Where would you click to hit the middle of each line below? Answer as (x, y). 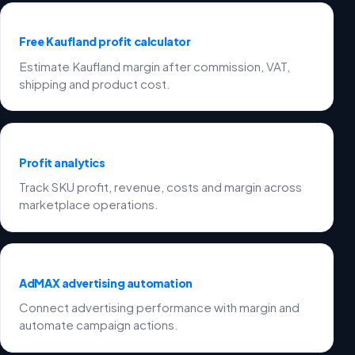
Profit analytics (62, 162)
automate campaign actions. (99, 325)
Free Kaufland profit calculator (105, 42)
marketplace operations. (89, 204)
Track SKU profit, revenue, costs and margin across (161, 186)
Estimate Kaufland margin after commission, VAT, (155, 66)
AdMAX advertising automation (106, 282)
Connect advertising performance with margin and (160, 307)
